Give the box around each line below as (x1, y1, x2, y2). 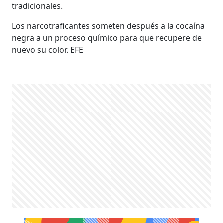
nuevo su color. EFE (12, 44, 84, 55)
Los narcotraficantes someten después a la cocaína (12, 20, 205, 31)
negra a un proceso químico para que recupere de (12, 32, 202, 43)
